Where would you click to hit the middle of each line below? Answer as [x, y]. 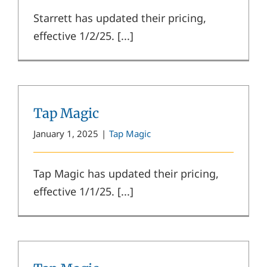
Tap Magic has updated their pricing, [126, 173]
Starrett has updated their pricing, [120, 18]
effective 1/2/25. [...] [83, 35]
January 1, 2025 [66, 133]
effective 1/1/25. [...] [83, 191]
